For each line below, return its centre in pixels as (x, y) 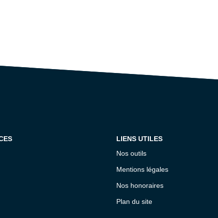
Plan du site (134, 201)
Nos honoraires (140, 185)
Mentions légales (142, 169)
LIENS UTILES (139, 139)
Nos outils (131, 153)
